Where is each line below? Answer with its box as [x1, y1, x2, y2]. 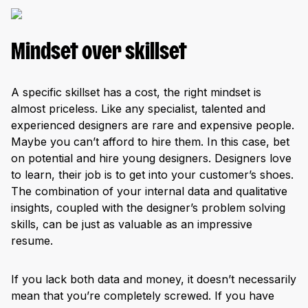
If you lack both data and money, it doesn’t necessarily [11, 272, 296, 287]
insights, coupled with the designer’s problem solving [11, 201, 285, 215]
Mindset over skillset [11, 43, 187, 65]
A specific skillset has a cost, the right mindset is [11, 85, 261, 100]
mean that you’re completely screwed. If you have [11, 289, 274, 303]
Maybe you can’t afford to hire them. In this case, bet [11, 135, 289, 149]
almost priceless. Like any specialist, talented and [11, 102, 265, 116]
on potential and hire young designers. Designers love [11, 151, 291, 166]
